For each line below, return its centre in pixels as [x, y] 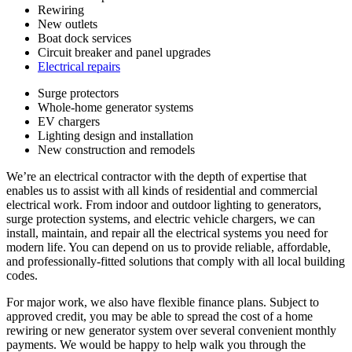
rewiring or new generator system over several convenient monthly [171, 330]
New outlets [68, 24]
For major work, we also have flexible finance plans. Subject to [163, 302]
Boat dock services [84, 38]
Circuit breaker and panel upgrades [124, 52]
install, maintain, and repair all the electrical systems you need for [167, 233]
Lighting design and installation [115, 135]
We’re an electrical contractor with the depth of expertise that [156, 176]
